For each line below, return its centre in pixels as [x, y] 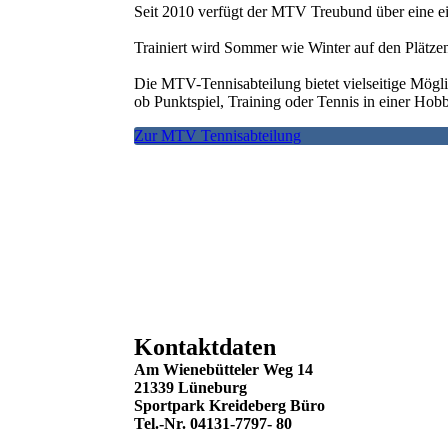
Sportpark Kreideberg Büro [230, 406]
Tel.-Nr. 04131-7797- [203, 424]
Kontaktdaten [205, 347]
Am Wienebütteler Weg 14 [226, 370]
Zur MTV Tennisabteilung [218, 136]
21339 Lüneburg [191, 388]
